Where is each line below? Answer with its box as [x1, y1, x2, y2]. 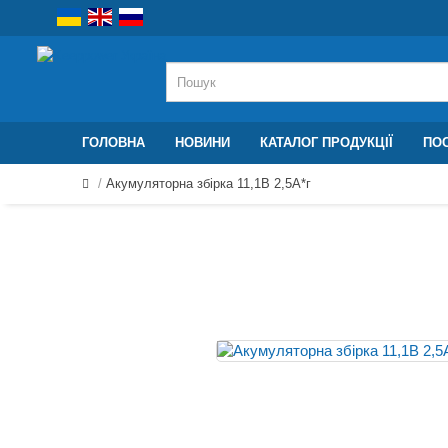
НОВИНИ [175, 135, 230, 150]
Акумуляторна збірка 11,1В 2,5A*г [106, 176, 311, 191]
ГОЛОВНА [82, 135, 145, 150]
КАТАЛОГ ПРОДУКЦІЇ [260, 135, 393, 150]
